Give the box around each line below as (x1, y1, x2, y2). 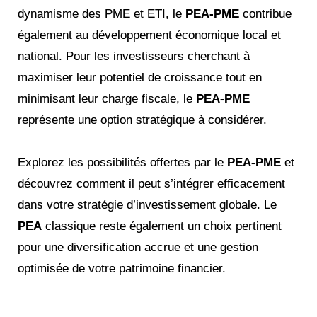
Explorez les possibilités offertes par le (18, 155, 227, 169)
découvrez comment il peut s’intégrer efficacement (18, 176, 285, 190)
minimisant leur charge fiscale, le (18, 91, 196, 105)
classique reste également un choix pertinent (42, 219, 282, 233)
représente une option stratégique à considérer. (18, 113, 267, 127)
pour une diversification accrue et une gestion (18, 240, 258, 254)
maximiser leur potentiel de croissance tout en (18, 70, 262, 84)
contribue (239, 6, 292, 21)
